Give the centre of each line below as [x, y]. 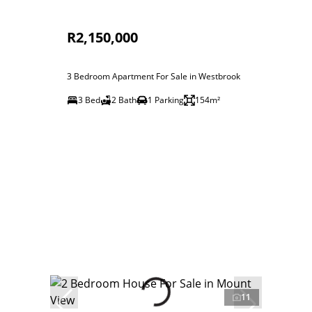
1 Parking [166, 100]
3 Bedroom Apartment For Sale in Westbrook [154, 76]
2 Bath [124, 100]
